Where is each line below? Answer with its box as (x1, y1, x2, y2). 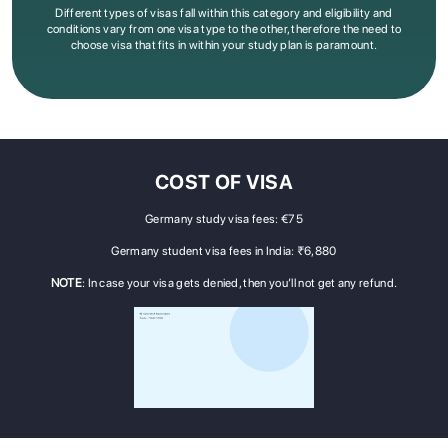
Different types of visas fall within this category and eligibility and (55, 6, 393, 20)
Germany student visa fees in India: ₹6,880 (111, 244, 337, 258)
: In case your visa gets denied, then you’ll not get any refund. (81, 276, 398, 290)
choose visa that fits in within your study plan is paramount (70, 38, 374, 52)
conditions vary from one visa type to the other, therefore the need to (46, 22, 402, 36)
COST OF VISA (155, 170, 293, 194)
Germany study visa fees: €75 (145, 212, 303, 226)
